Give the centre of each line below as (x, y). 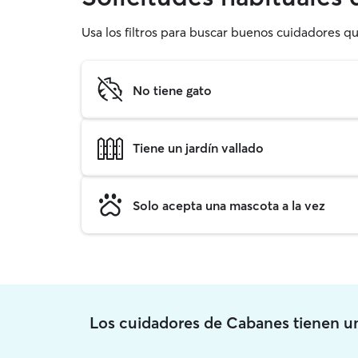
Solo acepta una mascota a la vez (229, 205)
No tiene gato (172, 90)
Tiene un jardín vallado (198, 147)
